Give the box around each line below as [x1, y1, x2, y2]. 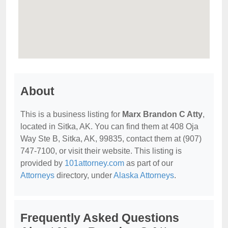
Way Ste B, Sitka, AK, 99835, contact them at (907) [20, 134, 202, 143]
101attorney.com [65, 159, 124, 167]
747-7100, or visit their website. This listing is [20, 147, 182, 155]
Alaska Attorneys [113, 171, 174, 180]
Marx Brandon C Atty [122, 110, 203, 119]
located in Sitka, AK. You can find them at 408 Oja [20, 122, 198, 131]
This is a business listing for [20, 110, 122, 119]
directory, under [54, 171, 113, 180]
